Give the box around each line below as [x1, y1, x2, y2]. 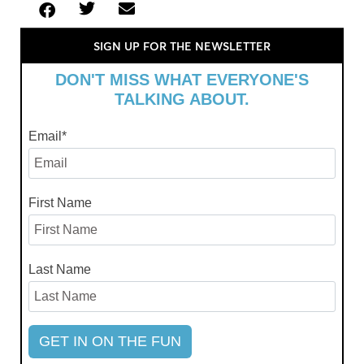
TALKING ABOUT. [115, 89, 249, 108]
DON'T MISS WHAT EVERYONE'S [55, 70, 309, 89]
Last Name [28, 262, 91, 276]
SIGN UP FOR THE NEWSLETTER [93, 38, 271, 54]
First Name [28, 195, 92, 210]
